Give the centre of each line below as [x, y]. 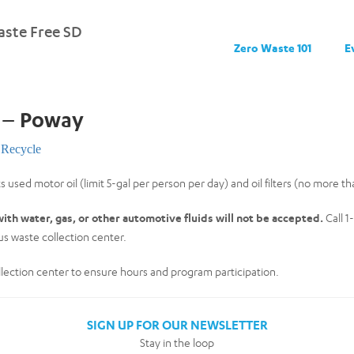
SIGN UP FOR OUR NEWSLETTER [177, 325]
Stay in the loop [177, 343]
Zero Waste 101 [272, 48]
